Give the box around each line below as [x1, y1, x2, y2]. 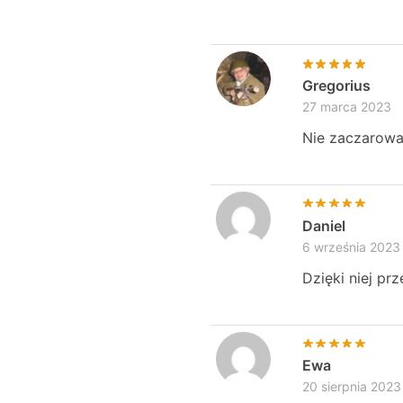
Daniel [301, 216, 345, 235]
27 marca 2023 [301, 99, 391, 115]
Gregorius [301, 76, 371, 95]
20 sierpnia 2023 [301, 379, 401, 395]
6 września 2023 [301, 238, 400, 255]
